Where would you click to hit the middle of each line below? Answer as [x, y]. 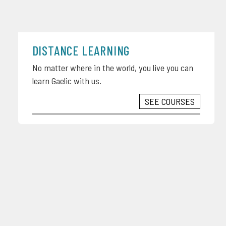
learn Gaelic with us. [67, 80]
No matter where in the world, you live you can [112, 67]
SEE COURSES [170, 101]
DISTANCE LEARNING [81, 50]
